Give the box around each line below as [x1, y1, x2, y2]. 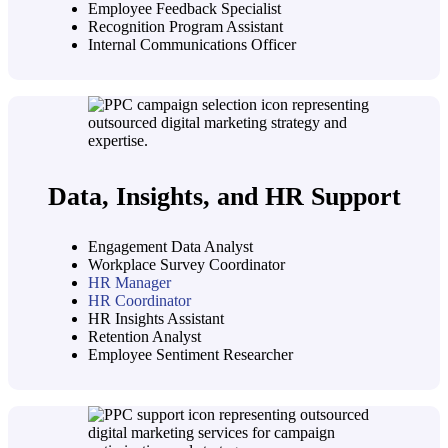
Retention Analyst [88, 328, 201, 346]
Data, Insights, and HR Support [48, 182, 401, 212]
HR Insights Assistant [88, 310, 224, 328]
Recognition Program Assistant [88, 18, 283, 36]
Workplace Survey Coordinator [88, 256, 285, 274]
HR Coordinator [88, 292, 191, 310]
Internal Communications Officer [88, 36, 296, 54]
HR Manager [88, 274, 171, 292]
